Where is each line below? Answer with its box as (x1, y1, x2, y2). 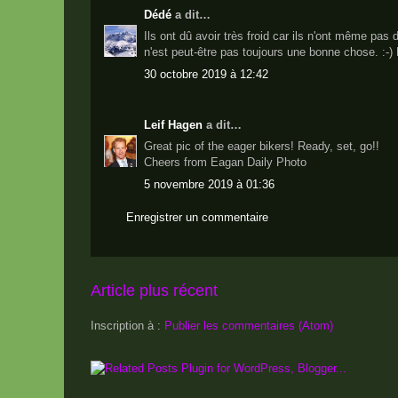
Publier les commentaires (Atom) (164, 318, 333, 332)
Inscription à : (91, 318, 164, 332)
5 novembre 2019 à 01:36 (144, 177, 275, 191)
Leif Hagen (144, 117, 203, 131)
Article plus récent (91, 281, 218, 299)
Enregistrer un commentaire (126, 211, 268, 224)
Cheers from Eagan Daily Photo (144, 155, 306, 169)
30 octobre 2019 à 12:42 (144, 67, 268, 81)
